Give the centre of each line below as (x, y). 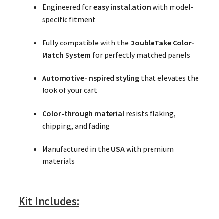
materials (58, 161)
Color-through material (83, 113)
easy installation (122, 7)
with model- (172, 7)
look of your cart (69, 90)
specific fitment (69, 19)
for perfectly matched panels (140, 55)
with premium (149, 149)
